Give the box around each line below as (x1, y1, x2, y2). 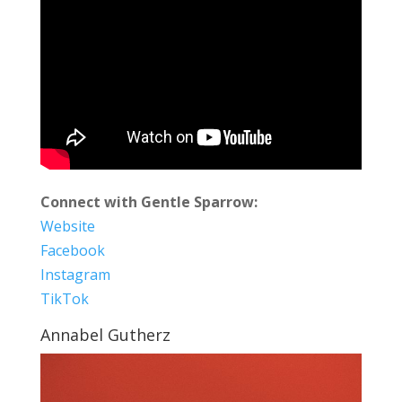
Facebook (39, 240, 105, 261)
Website (39, 216, 95, 237)
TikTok (39, 289, 89, 310)
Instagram (39, 265, 110, 285)
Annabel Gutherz (39, 324, 170, 346)
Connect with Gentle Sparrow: (39, 192, 258, 213)
